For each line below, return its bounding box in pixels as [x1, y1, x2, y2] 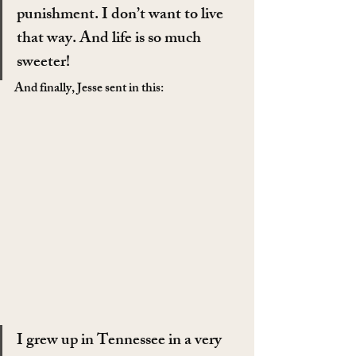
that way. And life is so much [17, 25, 204, 53]
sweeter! [17, 48, 70, 77]
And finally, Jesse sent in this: [14, 77, 164, 101]
